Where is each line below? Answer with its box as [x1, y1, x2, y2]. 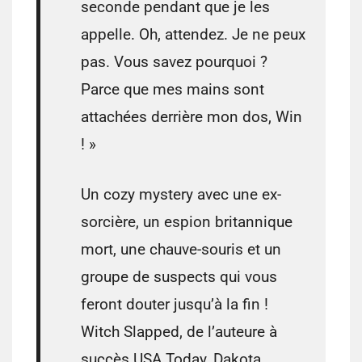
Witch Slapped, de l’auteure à [81, 322, 277, 342]
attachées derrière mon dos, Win [81, 107, 302, 127]
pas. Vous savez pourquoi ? [81, 53, 267, 72]
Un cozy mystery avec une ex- [81, 185, 281, 204]
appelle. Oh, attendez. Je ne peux [81, 25, 305, 44]
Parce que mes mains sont [81, 80, 264, 99]
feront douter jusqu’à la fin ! [81, 295, 268, 314]
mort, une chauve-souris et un [81, 240, 281, 259]
